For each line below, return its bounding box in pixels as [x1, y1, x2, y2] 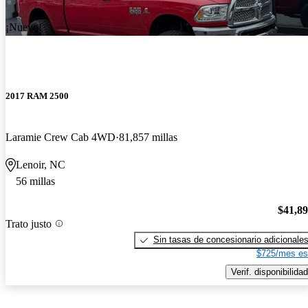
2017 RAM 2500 [5, 91, 69, 102]
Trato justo [5, 217, 52, 230]
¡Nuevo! [5, 21, 42, 34]
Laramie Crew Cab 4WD [5, 131, 115, 143]
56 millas [16, 175, 55, 187]
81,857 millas [119, 131, 177, 143]
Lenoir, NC [16, 158, 65, 170]
